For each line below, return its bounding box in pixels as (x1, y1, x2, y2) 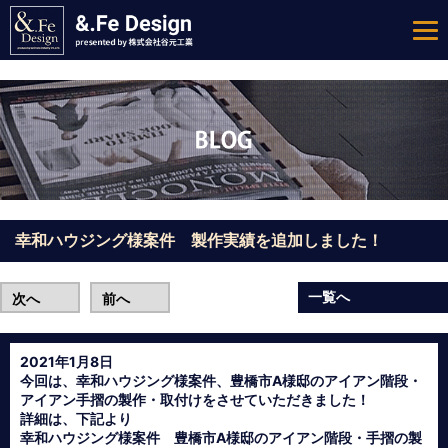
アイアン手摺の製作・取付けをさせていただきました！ (20, 391, 370, 408)
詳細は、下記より (20, 410, 132, 427)
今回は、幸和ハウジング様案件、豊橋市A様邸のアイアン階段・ (20, 372, 422, 389)
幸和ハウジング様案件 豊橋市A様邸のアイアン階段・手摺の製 (20, 429, 422, 446)
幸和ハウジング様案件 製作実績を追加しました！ (15, 230, 383, 250)
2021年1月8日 (20, 353, 113, 370)
